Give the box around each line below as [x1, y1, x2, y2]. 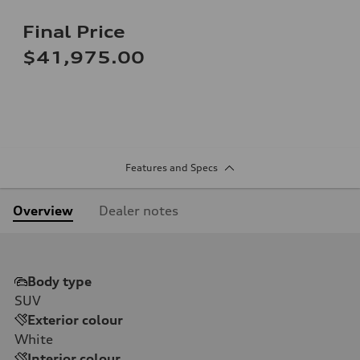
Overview [13, 202, 73, 219]
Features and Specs [125, 161, 218, 174]
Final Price [22, 21, 125, 42]
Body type [27, 272, 92, 289]
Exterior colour [27, 311, 123, 328]
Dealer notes [99, 202, 178, 219]
